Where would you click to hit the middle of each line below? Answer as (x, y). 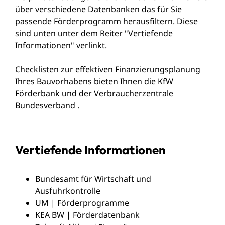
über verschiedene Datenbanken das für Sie (98, 9)
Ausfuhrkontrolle (68, 191)
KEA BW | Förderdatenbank (87, 215)
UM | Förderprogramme (82, 203)
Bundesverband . (47, 105)
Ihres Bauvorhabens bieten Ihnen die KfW (94, 81)
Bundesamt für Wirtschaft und (93, 179)
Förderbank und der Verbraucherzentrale (94, 93)
